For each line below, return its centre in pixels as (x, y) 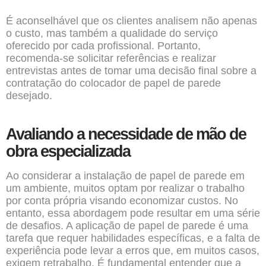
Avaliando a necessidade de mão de (126, 134)
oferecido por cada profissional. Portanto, (103, 46)
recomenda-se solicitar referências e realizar (111, 58)
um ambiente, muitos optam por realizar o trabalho (125, 188)
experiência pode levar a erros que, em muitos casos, (133, 251)
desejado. (29, 96)
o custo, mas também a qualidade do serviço (112, 33)
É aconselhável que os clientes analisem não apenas (132, 21)
